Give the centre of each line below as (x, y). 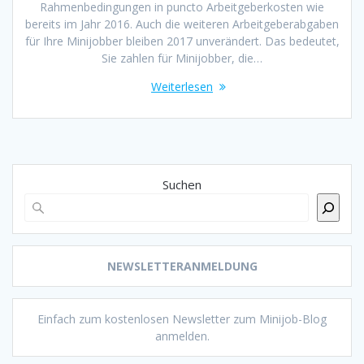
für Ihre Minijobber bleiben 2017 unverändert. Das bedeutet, (182, 41)
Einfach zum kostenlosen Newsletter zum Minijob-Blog (182, 319)
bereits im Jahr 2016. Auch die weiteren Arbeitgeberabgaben (182, 24)
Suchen (182, 185)
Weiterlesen (182, 87)
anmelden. (182, 336)
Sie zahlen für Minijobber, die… (182, 58)
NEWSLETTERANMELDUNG (182, 266)
